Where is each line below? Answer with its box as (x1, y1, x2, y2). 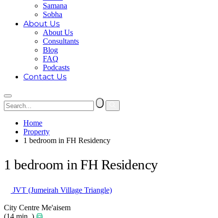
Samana (43, 1, 67, 10)
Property (23, 127, 50, 136)
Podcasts (43, 63, 70, 72)
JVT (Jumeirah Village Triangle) (11, 186, 112, 195)
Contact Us (23, 72, 67, 81)
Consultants (43, 37, 79, 45)
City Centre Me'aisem (4, 203, 71, 212)
